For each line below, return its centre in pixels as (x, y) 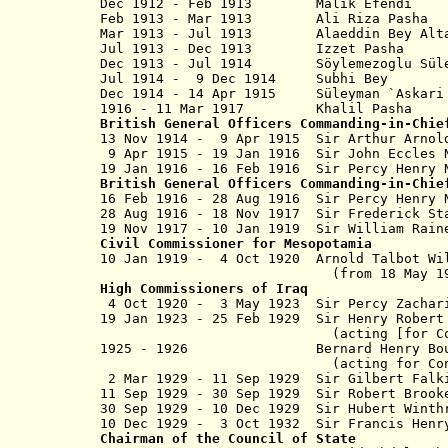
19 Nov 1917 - (156, 228)
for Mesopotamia (308, 243)
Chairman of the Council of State (228, 438)
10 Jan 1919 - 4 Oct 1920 (200, 258)
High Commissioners (172, 288)
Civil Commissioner (172, 243)
